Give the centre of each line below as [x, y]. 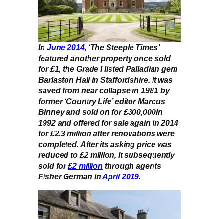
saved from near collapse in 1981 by [104, 91]
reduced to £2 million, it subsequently [107, 155]
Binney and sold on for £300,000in [100, 112]
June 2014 [66, 48]
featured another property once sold [104, 58]
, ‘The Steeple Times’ [122, 48]
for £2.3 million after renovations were [107, 134]
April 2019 [121, 177]
